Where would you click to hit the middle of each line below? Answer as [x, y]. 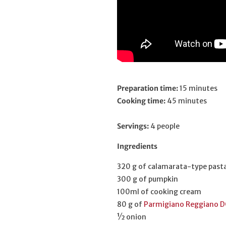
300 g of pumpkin [148, 179]
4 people [164, 126]
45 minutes [187, 101]
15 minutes [198, 89]
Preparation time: [148, 89]
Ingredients [137, 147]
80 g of [130, 205]
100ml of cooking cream [159, 192]
